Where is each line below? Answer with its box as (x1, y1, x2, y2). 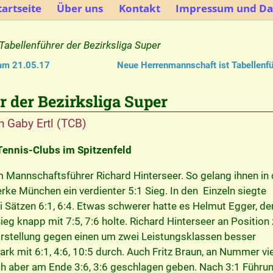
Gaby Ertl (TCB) (7, 116, 87, 130)
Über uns (57, 1, 104, 16)
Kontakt (118, 1, 160, 16)
